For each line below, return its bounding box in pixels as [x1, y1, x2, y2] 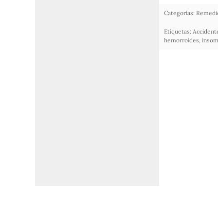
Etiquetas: [163, 28, 191, 36]
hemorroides [163, 36, 199, 44]
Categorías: [163, 9, 195, 17]
